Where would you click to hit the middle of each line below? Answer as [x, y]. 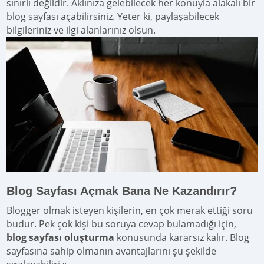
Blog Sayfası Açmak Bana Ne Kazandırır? [122, 191]
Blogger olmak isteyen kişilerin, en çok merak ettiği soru [130, 211]
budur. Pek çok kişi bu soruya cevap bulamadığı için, [122, 224]
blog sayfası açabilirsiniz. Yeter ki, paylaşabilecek [113, 16]
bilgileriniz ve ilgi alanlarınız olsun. [81, 30]
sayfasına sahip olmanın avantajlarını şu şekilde [112, 251]
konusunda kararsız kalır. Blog [182, 238]
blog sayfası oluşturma [61, 238]
